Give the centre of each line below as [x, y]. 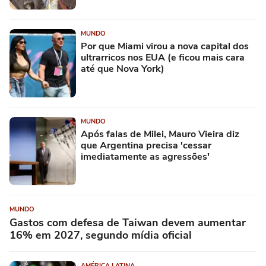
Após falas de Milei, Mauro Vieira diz [160, 134]
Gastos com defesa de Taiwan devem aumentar [128, 222]
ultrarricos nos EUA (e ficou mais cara [163, 57]
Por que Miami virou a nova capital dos [165, 46]
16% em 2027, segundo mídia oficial [101, 235]
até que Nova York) [123, 69]
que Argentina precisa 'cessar [146, 145]
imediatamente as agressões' [145, 156]
